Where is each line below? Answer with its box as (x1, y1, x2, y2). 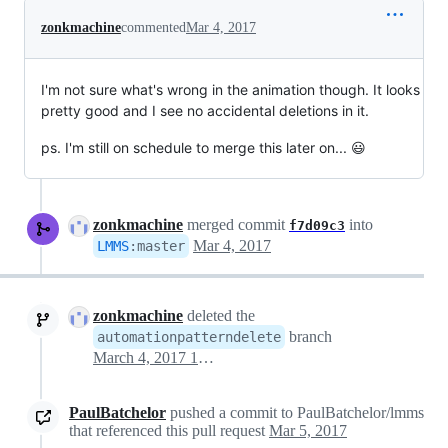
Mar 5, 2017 (269, 422, 347, 439)
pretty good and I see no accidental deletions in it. (41, 102, 369, 119)
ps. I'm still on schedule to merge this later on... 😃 (41, 139, 366, 156)
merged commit (183, 216, 289, 233)
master (137, 238, 185, 254)
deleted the (183, 307, 255, 324)
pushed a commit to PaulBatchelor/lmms (166, 404, 424, 421)
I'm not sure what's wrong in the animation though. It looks (41, 81, 420, 98)
